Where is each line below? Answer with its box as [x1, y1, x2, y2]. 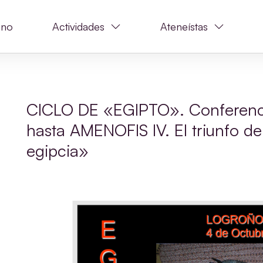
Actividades [52, 19, 104, 33]
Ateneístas [160, 19, 208, 33]
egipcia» [26, 140, 89, 161]
